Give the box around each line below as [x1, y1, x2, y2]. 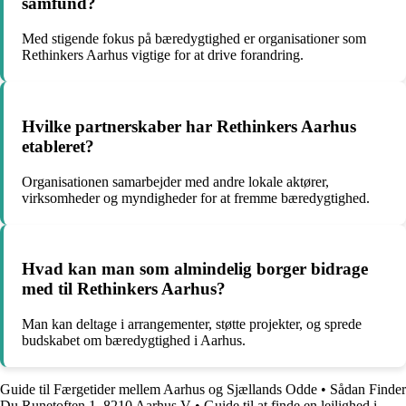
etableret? [22, 136, 94, 156]
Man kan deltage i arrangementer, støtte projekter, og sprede [22, 316, 362, 332]
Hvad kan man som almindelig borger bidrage [22, 259, 368, 279]
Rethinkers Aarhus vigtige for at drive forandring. [22, 47, 304, 63]
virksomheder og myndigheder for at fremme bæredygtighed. [22, 189, 370, 206]
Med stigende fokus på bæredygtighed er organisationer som [22, 31, 366, 47]
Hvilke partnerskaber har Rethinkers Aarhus [22, 116, 356, 136]
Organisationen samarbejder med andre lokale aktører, [22, 173, 329, 189]
